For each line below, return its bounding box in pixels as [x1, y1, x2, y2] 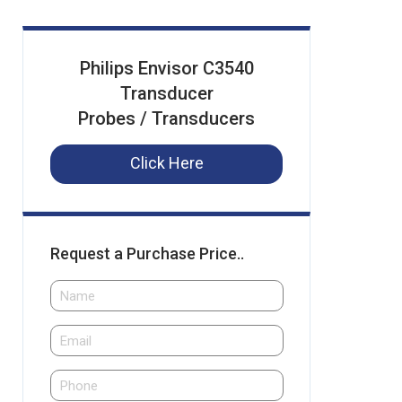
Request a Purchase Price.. [50, 244, 244, 263]
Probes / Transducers [78, 108, 255, 129]
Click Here [129, 153, 204, 172]
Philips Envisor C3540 [79, 57, 254, 79]
